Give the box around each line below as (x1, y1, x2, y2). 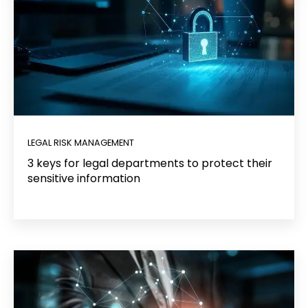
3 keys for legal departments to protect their (27, 155, 272, 171)
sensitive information (27, 170, 140, 186)
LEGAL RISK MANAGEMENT (27, 136, 134, 148)
